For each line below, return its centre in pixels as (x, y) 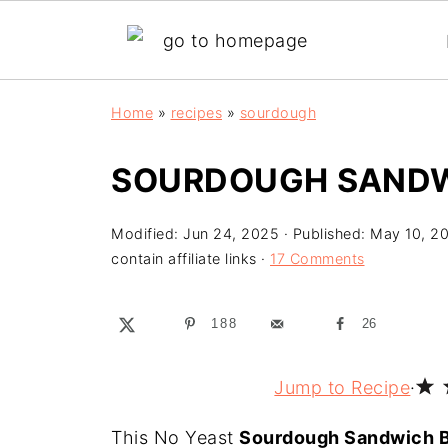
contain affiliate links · (190, 258)
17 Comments (317, 258)
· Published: (324, 233)
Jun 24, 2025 (231, 233)
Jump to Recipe (342, 387)
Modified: (147, 233)
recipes (196, 112)
